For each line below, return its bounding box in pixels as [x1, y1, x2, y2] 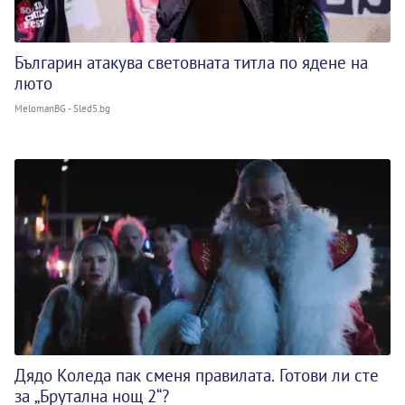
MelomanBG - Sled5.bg [14, 102, 110, 115]
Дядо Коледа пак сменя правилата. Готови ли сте [14, 364, 379, 387]
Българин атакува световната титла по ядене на [14, 52, 368, 73]
